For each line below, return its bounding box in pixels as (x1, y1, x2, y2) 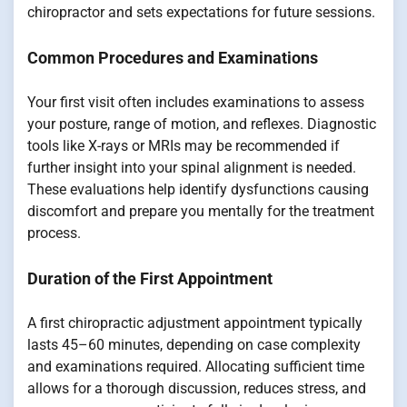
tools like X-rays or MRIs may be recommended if (27, 136, 340, 154)
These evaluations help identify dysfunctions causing (27, 180, 369, 198)
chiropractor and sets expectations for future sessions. (27, 4, 375, 22)
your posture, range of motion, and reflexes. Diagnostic (27, 114, 376, 133)
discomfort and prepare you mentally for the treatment (27, 202, 374, 220)
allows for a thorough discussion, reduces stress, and (27, 379, 366, 397)
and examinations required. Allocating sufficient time (27, 357, 364, 375)
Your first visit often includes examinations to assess (27, 93, 364, 111)
